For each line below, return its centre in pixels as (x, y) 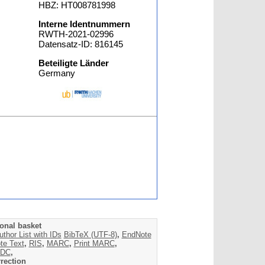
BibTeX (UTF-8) (90, 234)
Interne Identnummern (85, 24)
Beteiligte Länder (74, 63)
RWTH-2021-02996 (76, 34)
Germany (57, 73)
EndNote (136, 234)
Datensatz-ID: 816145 (81, 44)
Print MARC (94, 243)
